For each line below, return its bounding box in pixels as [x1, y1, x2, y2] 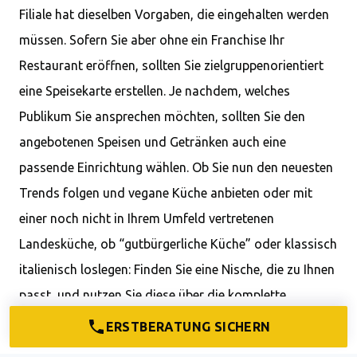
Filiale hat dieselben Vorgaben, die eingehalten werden [19, 7, 329, 22]
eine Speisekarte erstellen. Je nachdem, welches [19, 84, 290, 99]
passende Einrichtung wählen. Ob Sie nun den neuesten [19, 160, 333, 175]
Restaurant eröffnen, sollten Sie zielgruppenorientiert [19, 58, 324, 73]
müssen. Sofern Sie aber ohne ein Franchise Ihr [19, 33, 284, 48]
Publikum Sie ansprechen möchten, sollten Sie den [19, 109, 305, 124]
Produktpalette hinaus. [19, 313, 149, 328]
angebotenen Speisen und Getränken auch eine [19, 135, 286, 150]
